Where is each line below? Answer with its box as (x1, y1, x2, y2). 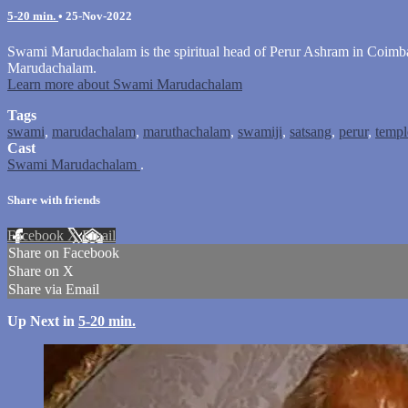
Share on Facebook (8, 245, 119, 261)
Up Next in (7, 313, 78, 330)
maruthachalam (143, 123, 230, 139)
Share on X (8, 263, 74, 280)
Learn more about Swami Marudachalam (7, 76, 242, 92)
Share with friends (7, 193, 100, 208)
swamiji (238, 123, 282, 139)
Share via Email (8, 281, 99, 298)
